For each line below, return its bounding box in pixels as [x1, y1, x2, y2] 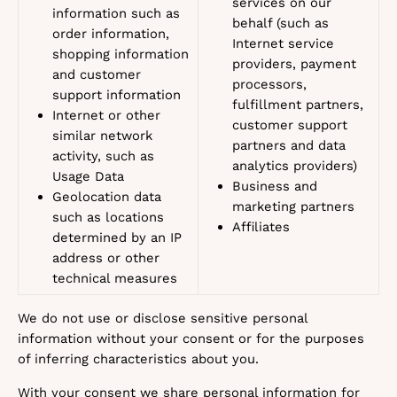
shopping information [52, 46, 189, 62]
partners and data [232, 137, 346, 153]
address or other [52, 250, 160, 266]
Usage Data [52, 168, 124, 184]
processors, [232, 76, 307, 92]
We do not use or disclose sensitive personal [18, 310, 307, 326]
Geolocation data [52, 189, 161, 205]
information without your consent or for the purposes [18, 331, 364, 346]
